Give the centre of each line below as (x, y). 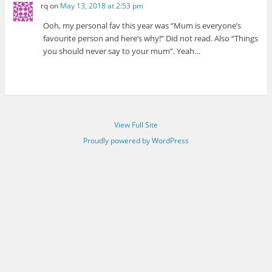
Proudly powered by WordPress (136, 140)
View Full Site (136, 124)
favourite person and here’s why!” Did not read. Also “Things (151, 39)
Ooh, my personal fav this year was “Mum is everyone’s (142, 26)
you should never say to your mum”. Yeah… (122, 51)
